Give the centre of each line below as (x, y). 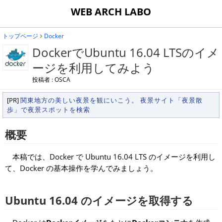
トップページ (20, 36)
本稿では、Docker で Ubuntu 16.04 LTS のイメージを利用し (110, 157)
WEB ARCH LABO (111, 12)
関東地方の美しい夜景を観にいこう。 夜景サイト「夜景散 (111, 100)
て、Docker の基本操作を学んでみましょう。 (81, 168)
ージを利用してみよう (93, 68)
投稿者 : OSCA (51, 80)
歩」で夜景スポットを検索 (49, 110)
